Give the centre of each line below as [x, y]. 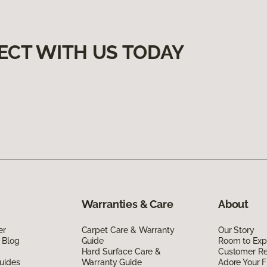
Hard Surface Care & [121, 251]
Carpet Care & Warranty [128, 230]
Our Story [236, 230]
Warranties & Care [127, 204]
